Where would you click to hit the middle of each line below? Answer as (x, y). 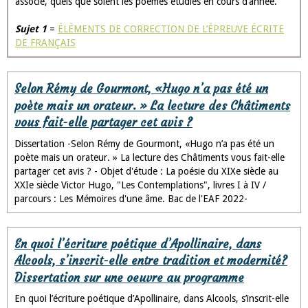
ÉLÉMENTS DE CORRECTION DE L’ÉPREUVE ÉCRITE (171, 29)
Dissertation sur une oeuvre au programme (129, 278)
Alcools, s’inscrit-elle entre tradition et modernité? (151, 261)
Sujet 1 (31, 29)
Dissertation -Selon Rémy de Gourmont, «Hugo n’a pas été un (144, 143)
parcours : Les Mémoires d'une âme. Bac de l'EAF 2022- (131, 198)
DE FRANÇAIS (45, 43)
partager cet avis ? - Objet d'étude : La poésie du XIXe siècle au (146, 171)
